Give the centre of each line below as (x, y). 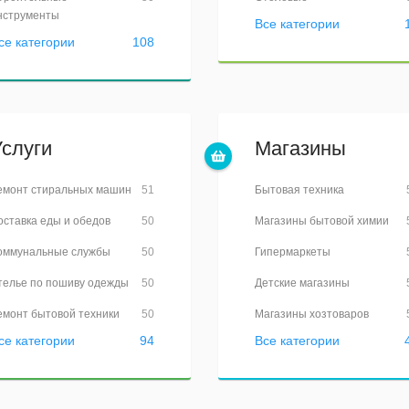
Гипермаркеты (293, 252)
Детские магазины (302, 283)
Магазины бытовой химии (322, 221)
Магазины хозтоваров (312, 314)
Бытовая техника (299, 190)
